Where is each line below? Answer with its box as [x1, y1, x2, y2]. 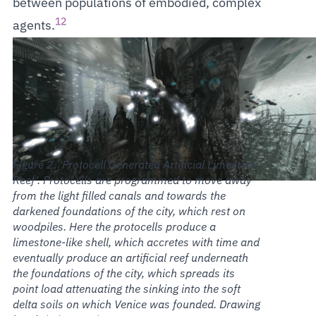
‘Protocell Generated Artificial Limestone [59, 159, 259, 171]
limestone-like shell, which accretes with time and [12, 237, 260, 249]
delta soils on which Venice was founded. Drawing [12, 299, 260, 311]
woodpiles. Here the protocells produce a [12, 221, 216, 233]
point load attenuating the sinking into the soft [12, 284, 241, 296]
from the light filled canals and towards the [12, 190, 226, 202]
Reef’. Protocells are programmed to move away [12, 175, 252, 187]
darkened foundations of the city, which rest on [12, 206, 245, 218]
